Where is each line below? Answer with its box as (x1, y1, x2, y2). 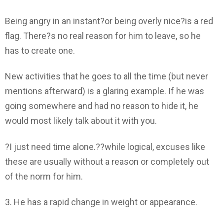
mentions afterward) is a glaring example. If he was (5, 86, 204, 97)
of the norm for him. (5, 171, 83, 182)
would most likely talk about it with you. (5, 115, 157, 126)
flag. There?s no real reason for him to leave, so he (5, 30, 201, 41)
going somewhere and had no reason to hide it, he (5, 101, 198, 111)
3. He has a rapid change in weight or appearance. (5, 197, 197, 208)
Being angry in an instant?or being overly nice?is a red (5, 15, 213, 26)
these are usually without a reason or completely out (5, 156, 209, 167)
